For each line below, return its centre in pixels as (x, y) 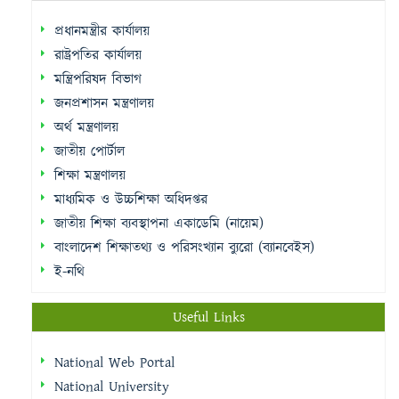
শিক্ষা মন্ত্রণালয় (90, 175)
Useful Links (208, 317)
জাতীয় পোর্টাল (90, 151)
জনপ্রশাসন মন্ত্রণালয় (104, 103)
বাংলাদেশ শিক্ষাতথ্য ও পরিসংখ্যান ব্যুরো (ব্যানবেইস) (184, 248)
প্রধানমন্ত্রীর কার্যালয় (102, 31)
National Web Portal (114, 362)
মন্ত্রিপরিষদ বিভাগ (98, 79)
